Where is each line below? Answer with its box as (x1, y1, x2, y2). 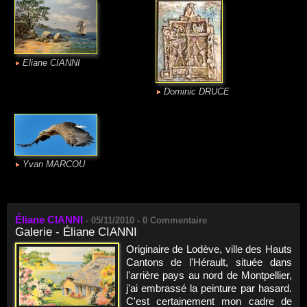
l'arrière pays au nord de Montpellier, (125, 269, 292, 281)
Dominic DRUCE (164, 86, 230, 97)
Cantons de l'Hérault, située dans (125, 256, 292, 268)
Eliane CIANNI (23, 58, 80, 68)
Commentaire (147, 214, 207, 225)
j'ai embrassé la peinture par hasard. (125, 282, 292, 294)
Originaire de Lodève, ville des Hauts (125, 243, 292, 255)
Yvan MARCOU (23, 159, 85, 170)
